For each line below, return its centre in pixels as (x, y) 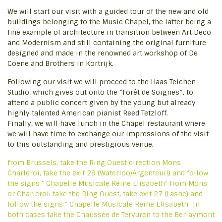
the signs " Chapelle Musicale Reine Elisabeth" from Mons (107, 183)
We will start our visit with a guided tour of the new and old (108, 11)
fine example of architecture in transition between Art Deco (109, 32)
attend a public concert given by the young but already (102, 103)
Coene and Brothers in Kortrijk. (60, 63)
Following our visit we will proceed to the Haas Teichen (102, 82)
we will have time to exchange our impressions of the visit (108, 134)
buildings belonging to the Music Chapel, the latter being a (109, 22)
